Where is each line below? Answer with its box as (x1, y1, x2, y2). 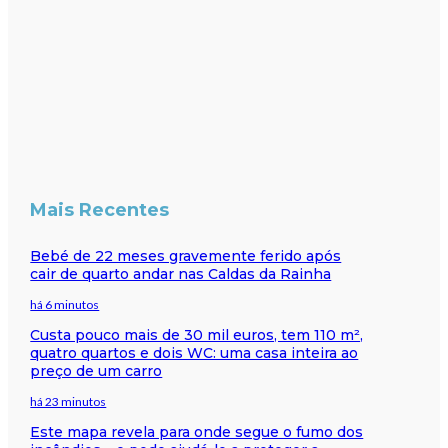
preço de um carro (30, 361, 163, 380)
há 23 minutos (30, 393, 107, 409)
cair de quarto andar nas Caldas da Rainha (30, 264, 332, 283)
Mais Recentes (30, 198, 170, 221)
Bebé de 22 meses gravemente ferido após (30, 246, 342, 265)
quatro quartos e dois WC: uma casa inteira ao (30, 343, 359, 362)
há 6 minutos (30, 296, 100, 312)
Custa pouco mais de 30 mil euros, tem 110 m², (30, 325, 364, 344)
